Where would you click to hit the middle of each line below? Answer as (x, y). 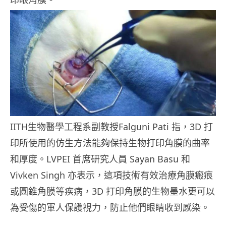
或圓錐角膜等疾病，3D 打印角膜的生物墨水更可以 (112, 191)
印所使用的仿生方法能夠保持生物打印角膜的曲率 (110, 143)
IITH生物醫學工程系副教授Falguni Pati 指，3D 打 (111, 127)
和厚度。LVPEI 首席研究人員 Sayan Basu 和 (100, 159)
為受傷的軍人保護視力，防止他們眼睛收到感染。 (110, 208)
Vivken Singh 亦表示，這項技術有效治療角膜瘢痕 (111, 175)
